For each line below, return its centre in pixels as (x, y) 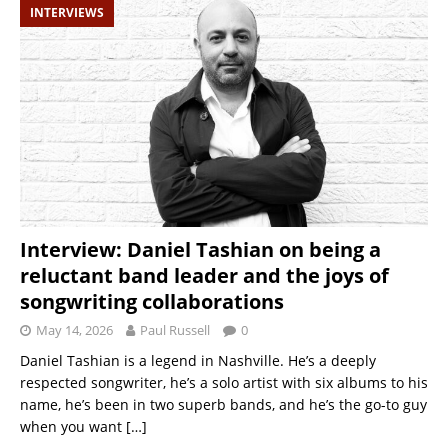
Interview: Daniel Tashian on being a (200, 249)
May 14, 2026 (74, 329)
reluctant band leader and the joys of (204, 275)
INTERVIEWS (67, 12)
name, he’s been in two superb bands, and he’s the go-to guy (223, 404)
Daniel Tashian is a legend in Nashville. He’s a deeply (198, 360)
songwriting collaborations (152, 301)
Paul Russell (175, 329)
